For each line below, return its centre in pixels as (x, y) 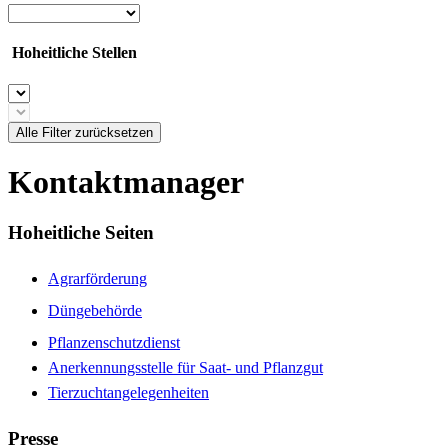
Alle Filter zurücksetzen (84, 132)
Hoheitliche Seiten (81, 233)
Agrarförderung (97, 279)
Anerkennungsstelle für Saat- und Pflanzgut (185, 368)
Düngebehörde (95, 311)
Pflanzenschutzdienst (114, 343)
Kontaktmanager (126, 181)
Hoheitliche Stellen (72, 53)
